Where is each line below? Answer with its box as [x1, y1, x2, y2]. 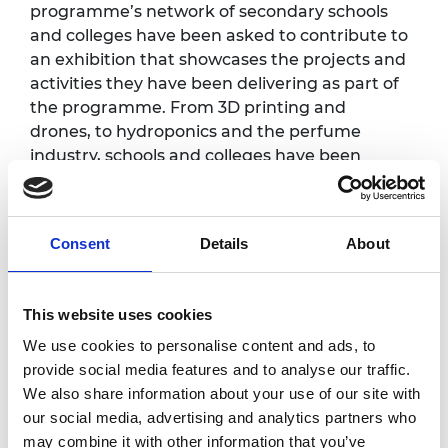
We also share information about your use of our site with [23, 385, 421, 402]
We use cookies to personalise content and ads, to [23, 337, 376, 354]
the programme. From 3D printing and [30, 97, 346, 117]
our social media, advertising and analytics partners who [23, 409, 416, 426]
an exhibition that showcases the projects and [30, 49, 406, 69]
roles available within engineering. [30, 217, 308, 237]
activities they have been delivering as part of [30, 73, 399, 93]
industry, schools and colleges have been [30, 145, 361, 165]
